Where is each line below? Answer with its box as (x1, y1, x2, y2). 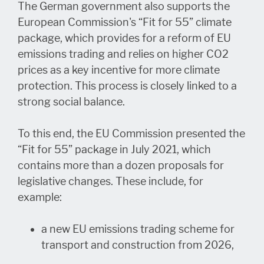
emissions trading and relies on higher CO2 (18, 47, 229, 61)
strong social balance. (18, 95, 125, 108)
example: (18, 190, 62, 204)
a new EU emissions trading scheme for (41, 222, 235, 236)
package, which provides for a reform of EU (18, 31, 231, 45)
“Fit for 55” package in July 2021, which (18, 143, 211, 156)
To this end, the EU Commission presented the (18, 127, 245, 140)
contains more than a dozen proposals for (18, 159, 224, 172)
